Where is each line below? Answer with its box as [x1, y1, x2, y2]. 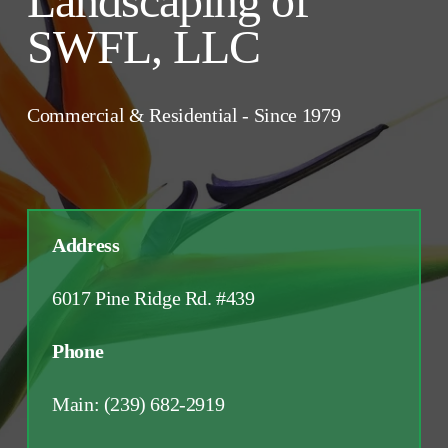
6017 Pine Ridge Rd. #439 [52, 286, 255, 309]
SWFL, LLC [26, 20, 261, 74]
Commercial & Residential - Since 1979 [26, 104, 341, 127]
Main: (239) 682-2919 [52, 392, 229, 415]
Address [52, 233, 125, 256]
